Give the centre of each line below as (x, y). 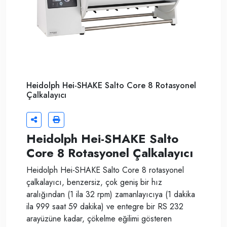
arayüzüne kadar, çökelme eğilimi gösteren (99, 219)
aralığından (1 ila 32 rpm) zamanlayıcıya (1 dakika (111, 194)
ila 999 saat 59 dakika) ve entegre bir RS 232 (105, 206)
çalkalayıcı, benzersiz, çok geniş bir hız (94, 182)
